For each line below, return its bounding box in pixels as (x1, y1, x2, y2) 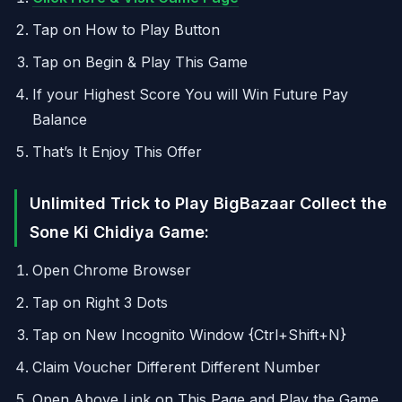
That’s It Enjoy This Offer (32, 143, 202, 161)
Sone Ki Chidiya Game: (30, 223, 209, 241)
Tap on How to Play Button (32, 21, 220, 39)
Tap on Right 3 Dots (32, 293, 168, 311)
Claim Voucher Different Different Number (32, 358, 320, 376)
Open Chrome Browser (32, 261, 191, 279)
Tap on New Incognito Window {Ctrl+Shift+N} (32, 326, 346, 344)
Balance (32, 110, 87, 128)
